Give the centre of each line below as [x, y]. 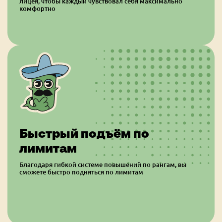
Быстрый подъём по [84, 133]
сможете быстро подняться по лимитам [81, 172]
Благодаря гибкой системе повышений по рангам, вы [103, 164]
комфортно [37, 8]
